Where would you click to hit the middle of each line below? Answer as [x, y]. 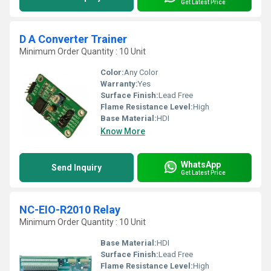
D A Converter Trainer [73, 39]
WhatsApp [201, 164]
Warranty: [119, 84]
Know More [123, 131]
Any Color [141, 72]
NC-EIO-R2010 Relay [70, 210]
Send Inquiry [77, 168]
